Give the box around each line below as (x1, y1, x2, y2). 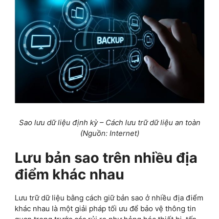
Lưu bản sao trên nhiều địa (15, 149, 197, 167)
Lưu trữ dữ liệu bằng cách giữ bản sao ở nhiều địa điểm (15, 193, 203, 203)
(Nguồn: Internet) (80, 128, 139, 138)
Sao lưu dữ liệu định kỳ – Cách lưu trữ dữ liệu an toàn (19, 117, 200, 127)
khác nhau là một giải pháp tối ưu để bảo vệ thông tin (15, 204, 196, 214)
